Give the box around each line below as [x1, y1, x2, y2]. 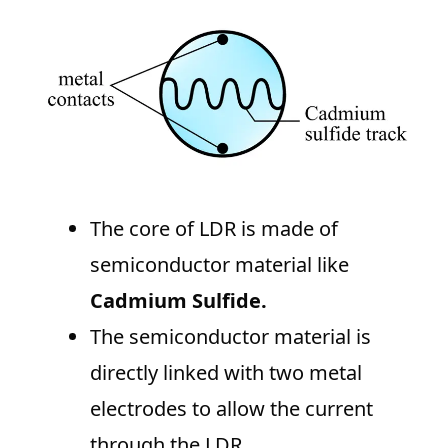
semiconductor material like [90, 251, 349, 279]
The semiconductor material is [90, 323, 371, 351]
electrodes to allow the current [90, 395, 373, 423]
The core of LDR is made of [90, 215, 338, 243]
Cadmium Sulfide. [90, 287, 267, 315]
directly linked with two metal [90, 359, 362, 387]
